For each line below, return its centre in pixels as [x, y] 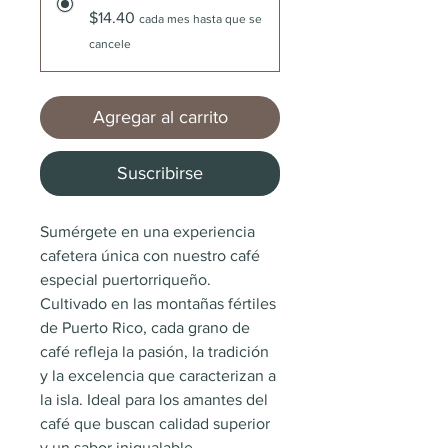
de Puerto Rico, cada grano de [147, 327]
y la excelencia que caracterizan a [160, 375]
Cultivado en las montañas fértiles [160, 303]
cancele [110, 44]
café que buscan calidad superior [157, 423]
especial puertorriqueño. [127, 279]
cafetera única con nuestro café [152, 255]
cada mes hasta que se [200, 19]
